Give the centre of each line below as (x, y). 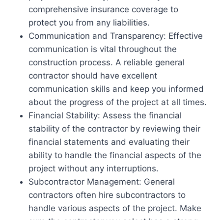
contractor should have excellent (93, 76)
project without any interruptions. (94, 169)
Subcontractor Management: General (102, 182)
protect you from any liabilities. (89, 23)
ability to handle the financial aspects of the (115, 155)
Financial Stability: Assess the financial (105, 116)
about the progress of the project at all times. (118, 102)
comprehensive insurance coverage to (103, 10)
